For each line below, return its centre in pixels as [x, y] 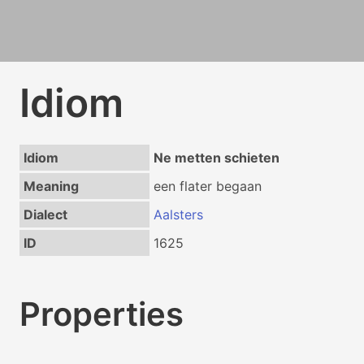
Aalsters [178, 214]
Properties [102, 314]
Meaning [51, 186]
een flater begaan [207, 186]
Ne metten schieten [216, 158]
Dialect [45, 214]
